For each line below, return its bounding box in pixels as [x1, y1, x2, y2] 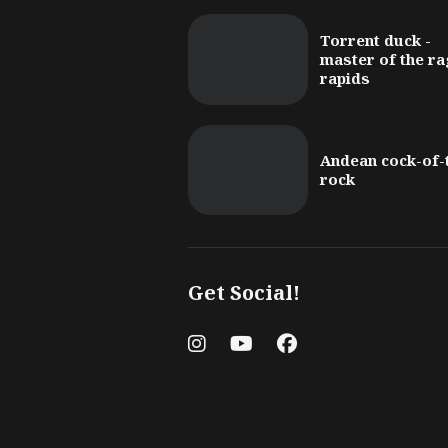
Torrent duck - [320, 30, 431, 51]
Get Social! [188, 279, 300, 307]
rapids [320, 68, 370, 89]
